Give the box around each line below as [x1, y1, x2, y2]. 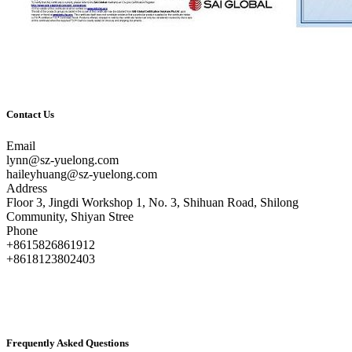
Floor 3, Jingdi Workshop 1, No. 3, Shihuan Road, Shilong [6, 195, 299, 209]
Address [6, 181, 47, 195]
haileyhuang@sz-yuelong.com [6, 167, 157, 181]
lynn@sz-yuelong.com [6, 152, 119, 167]
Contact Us [6, 108, 54, 121]
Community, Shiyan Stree [6, 209, 137, 223]
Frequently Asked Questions [6, 336, 129, 349]
